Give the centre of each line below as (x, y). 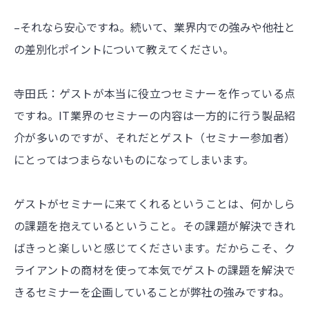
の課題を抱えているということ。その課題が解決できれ (154, 225)
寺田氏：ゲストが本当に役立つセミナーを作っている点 (154, 93)
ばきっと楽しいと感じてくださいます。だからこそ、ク (154, 247)
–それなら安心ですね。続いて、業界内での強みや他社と (154, 27)
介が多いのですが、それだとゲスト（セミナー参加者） (154, 137)
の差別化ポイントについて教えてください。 (124, 49)
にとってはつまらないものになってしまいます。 (134, 159)
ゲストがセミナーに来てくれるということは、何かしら (154, 203)
